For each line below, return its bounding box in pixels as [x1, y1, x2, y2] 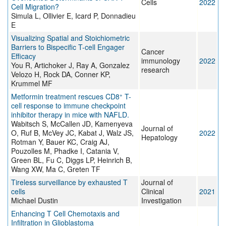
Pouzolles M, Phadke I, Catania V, [11, 146, 119, 156]
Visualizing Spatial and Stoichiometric [11, 33, 130, 43]
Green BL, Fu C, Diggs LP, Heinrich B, [11, 155, 132, 165]
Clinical [141, 186, 164, 197]
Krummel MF [11, 78, 52, 89]
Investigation [141, 195, 182, 206]
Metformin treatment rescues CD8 [11, 91, 120, 102]
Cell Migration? [11, 2, 59, 12]
